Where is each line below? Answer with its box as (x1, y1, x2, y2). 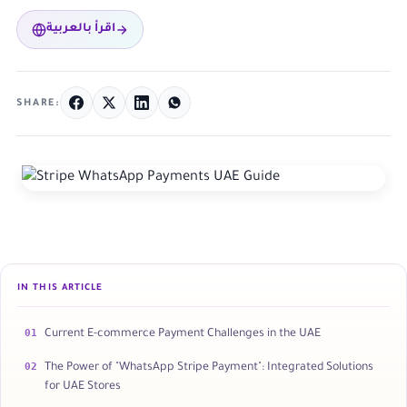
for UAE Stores (45, 381, 121, 393)
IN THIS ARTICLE (17, 283, 104, 293)
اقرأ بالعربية (46, 23, 115, 35)
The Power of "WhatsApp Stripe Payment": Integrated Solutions (45, 362, 373, 374)
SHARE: (16, 98, 60, 109)
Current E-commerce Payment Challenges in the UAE (45, 328, 321, 341)
